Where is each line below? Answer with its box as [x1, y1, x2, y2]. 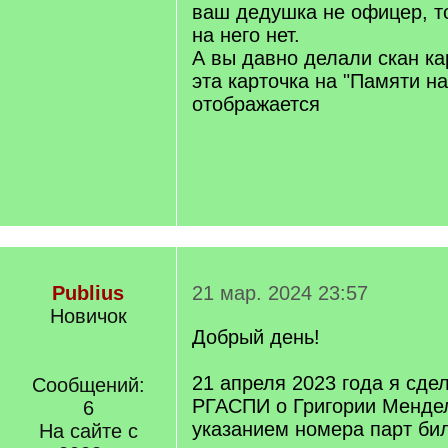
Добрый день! [192, 326, 320, 348]
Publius [52, 282, 124, 304]
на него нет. [192, 24, 300, 46]
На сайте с [38, 420, 138, 442]
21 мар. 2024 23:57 [192, 282, 368, 304]
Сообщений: [31, 374, 145, 396]
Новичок [49, 305, 127, 327]
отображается [192, 93, 320, 115]
